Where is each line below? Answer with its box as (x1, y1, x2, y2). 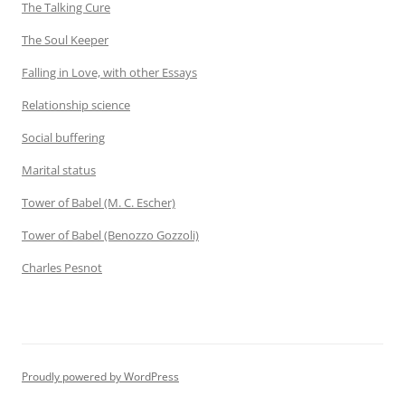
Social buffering (22, 128, 105, 146)
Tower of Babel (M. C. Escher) (22, 193, 175, 211)
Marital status (22, 161, 96, 178)
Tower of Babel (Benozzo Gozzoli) (22, 226, 199, 243)
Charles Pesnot (22, 259, 102, 276)
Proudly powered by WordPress (22, 368, 179, 384)
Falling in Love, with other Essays (22, 63, 197, 80)
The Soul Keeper (22, 31, 108, 48)
